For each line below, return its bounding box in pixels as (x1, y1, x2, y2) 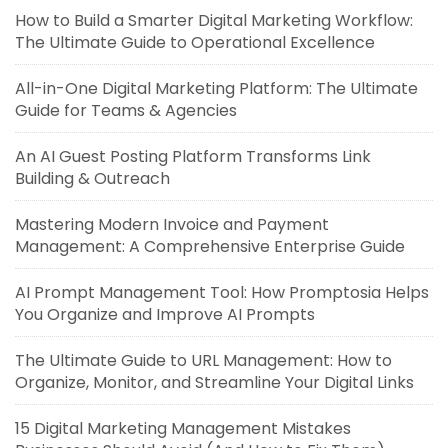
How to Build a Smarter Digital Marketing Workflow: (15, 9, 413, 32)
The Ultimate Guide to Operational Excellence (15, 31, 375, 54)
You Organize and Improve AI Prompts (15, 303, 315, 326)
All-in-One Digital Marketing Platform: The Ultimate (15, 77, 418, 100)
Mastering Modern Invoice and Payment (15, 213, 329, 236)
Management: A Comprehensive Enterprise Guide (15, 235, 405, 258)
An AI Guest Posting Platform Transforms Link (15, 145, 371, 168)
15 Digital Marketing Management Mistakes (15, 417, 351, 440)
